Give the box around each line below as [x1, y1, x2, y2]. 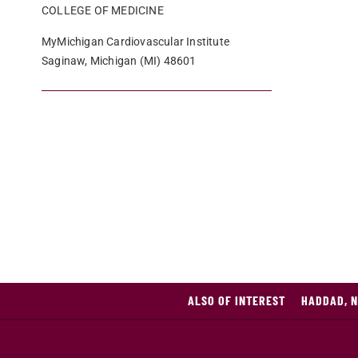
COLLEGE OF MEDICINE [42, 3, 164, 17]
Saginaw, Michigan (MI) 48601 [42, 54, 197, 67]
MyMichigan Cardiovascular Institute [42, 34, 229, 48]
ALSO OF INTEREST [187, 292, 285, 308]
